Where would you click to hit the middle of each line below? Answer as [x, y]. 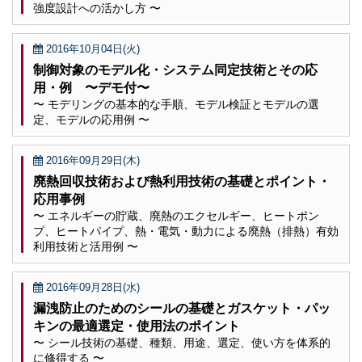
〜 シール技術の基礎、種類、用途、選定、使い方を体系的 [182, 343]
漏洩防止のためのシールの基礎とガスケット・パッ [182, 308]
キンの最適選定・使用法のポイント [137, 326]
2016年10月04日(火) [91, 49]
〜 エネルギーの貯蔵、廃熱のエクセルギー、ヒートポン [176, 216]
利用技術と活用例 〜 [86, 246]
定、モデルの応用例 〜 [91, 120]
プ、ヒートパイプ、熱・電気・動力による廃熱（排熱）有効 [186, 231]
